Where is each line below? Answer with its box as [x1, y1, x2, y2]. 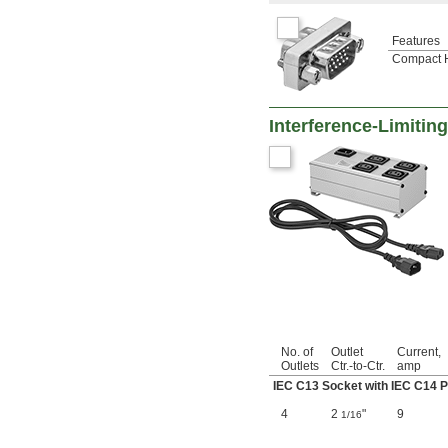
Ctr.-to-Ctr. [331, 359, 385, 374]
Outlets [281, 359, 319, 374]
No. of [281, 345, 313, 360]
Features [392, 34, 440, 49]
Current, [397, 345, 441, 360]
